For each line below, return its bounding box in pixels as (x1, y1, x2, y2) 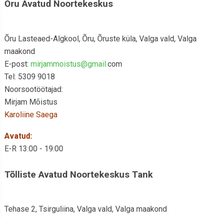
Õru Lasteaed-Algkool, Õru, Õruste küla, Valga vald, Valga (4, 34, 197, 43)
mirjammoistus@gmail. (30, 59, 108, 69)
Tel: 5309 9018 (4, 72, 55, 81)
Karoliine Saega (4, 110, 57, 119)
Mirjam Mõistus (4, 97, 57, 107)
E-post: (4, 59, 31, 69)
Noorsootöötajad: (4, 85, 63, 94)
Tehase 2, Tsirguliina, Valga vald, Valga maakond (4, 204, 167, 214)
